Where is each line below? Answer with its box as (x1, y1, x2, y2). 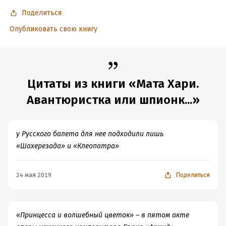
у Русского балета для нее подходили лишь (16, 130, 163, 138)
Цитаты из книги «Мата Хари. (27, 77, 199, 91)
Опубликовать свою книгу (9, 25, 97, 33)
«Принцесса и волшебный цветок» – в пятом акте (16, 211, 189, 219)
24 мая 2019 (16, 172, 51, 179)
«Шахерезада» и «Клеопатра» (16, 142, 119, 150)
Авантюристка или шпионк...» (26, 93, 200, 107)
